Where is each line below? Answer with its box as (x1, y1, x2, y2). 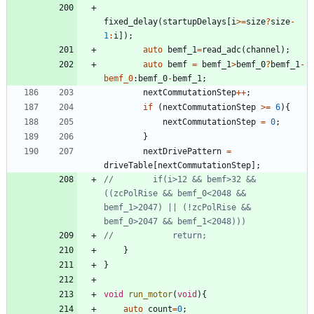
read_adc (202, 44, 241, 55)
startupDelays (163, 16, 226, 27)
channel (246, 44, 280, 55)
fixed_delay (104, 16, 158, 27)
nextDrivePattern (143, 146, 221, 156)
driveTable (104, 160, 153, 170)
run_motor (128, 289, 172, 299)
